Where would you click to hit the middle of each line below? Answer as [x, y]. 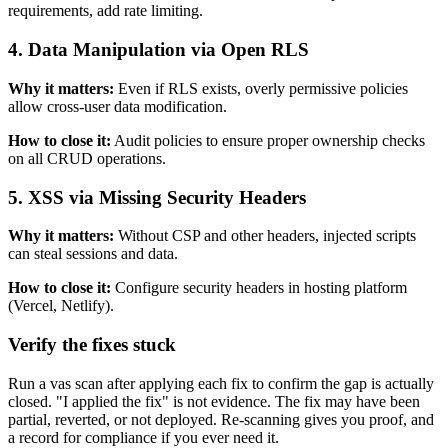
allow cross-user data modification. [117, 106]
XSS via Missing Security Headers [167, 197]
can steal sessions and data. [93, 254]
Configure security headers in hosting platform [261, 288]
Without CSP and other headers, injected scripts [267, 236]
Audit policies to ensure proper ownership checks [269, 140]
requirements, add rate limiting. [105, 11]
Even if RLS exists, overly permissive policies [263, 88]
